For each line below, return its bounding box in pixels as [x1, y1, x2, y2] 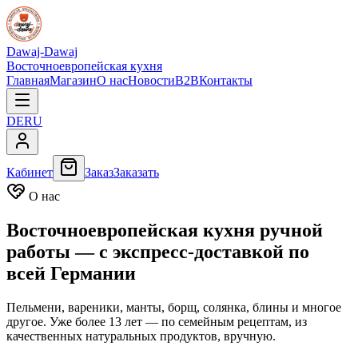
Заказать [113, 165, 159, 179]
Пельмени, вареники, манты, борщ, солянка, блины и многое [6, 300, 341, 314]
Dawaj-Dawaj [6, 45, 78, 58]
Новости [128, 74, 175, 87]
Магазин [50, 74, 97, 87]
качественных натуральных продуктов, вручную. [6, 328, 276, 343]
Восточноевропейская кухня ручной [6, 219, 323, 241]
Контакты [199, 74, 253, 87]
